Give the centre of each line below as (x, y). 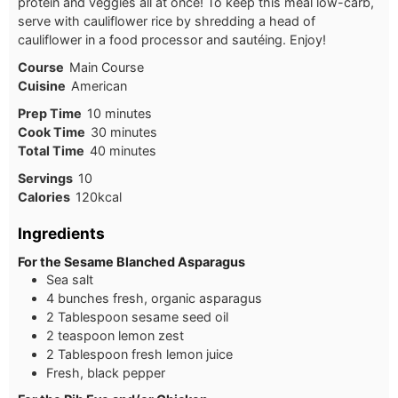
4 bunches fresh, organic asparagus (154, 298)
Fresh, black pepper (106, 372)
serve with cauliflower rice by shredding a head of (167, 20)
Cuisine (42, 85)
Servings (45, 178)
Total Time (51, 150)
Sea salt (70, 279)
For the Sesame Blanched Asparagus (131, 261)
